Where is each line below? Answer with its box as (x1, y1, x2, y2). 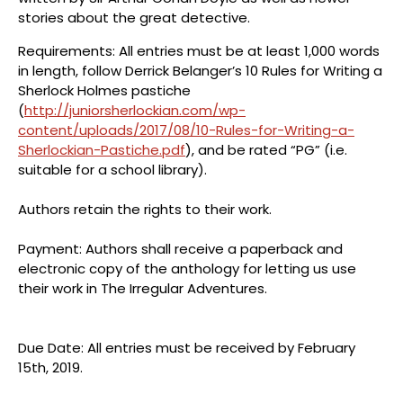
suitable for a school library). (18, 159, 210, 179)
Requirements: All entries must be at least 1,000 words (18, 40, 380, 60)
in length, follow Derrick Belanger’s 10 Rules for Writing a (18, 60, 382, 80)
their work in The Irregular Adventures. (18, 278, 267, 298)
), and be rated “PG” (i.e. (185, 139, 347, 159)
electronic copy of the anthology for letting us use (18, 258, 356, 278)
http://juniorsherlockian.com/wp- (24, 100, 246, 120)
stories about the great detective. (18, 8, 250, 28)
